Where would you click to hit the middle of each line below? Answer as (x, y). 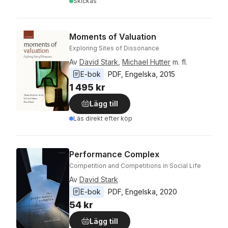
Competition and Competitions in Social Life (135, 166)
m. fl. (180, 62)
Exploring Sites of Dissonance (114, 48)
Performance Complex (114, 154)
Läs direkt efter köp (103, 118)
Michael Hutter (146, 62)
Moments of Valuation (113, 37)
